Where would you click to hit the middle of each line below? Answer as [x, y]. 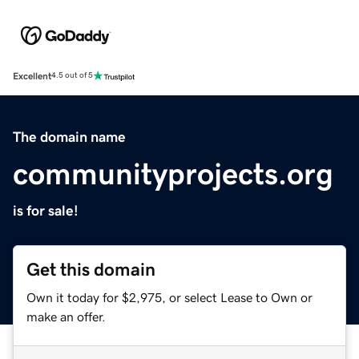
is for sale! [46, 210]
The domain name [69, 137]
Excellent [32, 76]
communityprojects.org [173, 173]
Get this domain [91, 269]
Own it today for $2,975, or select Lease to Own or [169, 297]
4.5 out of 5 [72, 76]
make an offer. [66, 316]
